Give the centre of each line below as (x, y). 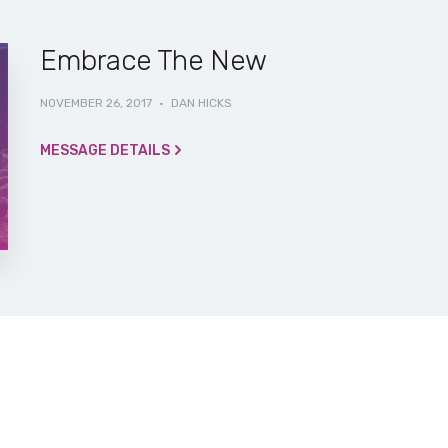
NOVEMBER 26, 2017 (95, 103)
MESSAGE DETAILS (104, 151)
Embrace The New (153, 61)
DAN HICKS (201, 103)
